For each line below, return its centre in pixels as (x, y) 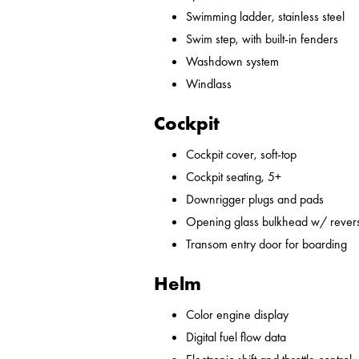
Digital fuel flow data (236, 337)
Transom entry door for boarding (266, 244)
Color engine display (237, 315)
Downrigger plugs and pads (255, 200)
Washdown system (232, 62)
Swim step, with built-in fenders (262, 39)
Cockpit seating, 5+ (234, 177)
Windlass (209, 84)
